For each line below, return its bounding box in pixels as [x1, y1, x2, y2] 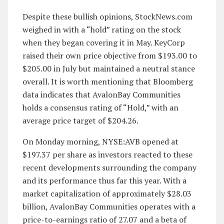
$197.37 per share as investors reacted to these [22, 148, 192, 160]
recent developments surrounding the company [22, 161, 196, 173]
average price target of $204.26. [22, 114, 138, 126]
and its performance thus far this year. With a [22, 174, 186, 186]
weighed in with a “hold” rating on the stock [22, 23, 181, 35]
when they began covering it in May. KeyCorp [22, 36, 185, 48]
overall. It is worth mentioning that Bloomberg [22, 75, 193, 87]
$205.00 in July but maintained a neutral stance [22, 62, 195, 74]
